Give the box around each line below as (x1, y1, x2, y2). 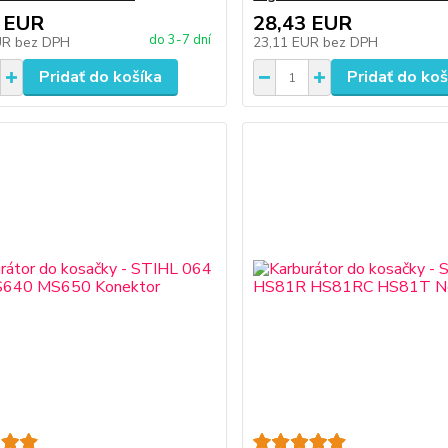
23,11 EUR (253, 33, 324, 52)
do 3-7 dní (149, 31, 212, 49)
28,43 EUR (253, 10, 353, 37)
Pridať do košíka (38, 66, 162, 88)
